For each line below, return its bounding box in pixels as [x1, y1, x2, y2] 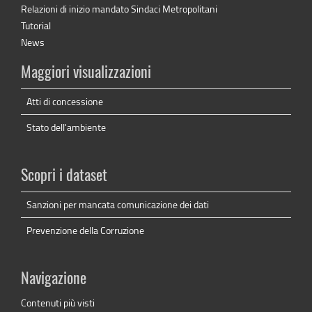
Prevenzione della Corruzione [26, 224, 144, 237]
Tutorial [21, 19, 51, 33]
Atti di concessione [26, 95, 103, 109]
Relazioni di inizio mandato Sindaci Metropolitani [21, 2, 217, 16]
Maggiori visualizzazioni [21, 65, 151, 81]
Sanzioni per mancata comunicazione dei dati [26, 198, 209, 212]
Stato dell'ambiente [26, 120, 106, 134]
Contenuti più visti [21, 296, 95, 310]
